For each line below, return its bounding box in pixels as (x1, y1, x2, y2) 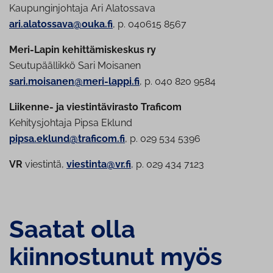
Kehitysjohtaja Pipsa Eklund (9, 117, 132, 129)
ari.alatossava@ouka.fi (9, 18, 113, 30)
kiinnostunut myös (9, 242, 222, 271)
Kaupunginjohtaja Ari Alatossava (9, 2, 155, 15)
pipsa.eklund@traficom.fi (9, 133, 125, 145)
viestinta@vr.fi (66, 158, 131, 171)
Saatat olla (9, 214, 135, 244)
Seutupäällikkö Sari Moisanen (9, 60, 141, 72)
